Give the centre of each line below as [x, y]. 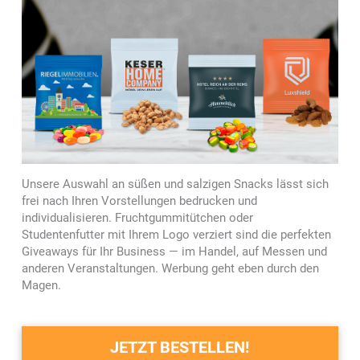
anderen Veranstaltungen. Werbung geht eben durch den [170, 268]
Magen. [41, 285]
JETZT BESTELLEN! [180, 347]
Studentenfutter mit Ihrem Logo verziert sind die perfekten [176, 234]
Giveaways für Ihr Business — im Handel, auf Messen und [174, 251]
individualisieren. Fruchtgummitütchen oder [137, 217]
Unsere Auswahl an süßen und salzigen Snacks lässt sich [175, 184]
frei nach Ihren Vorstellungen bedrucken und [139, 200]
